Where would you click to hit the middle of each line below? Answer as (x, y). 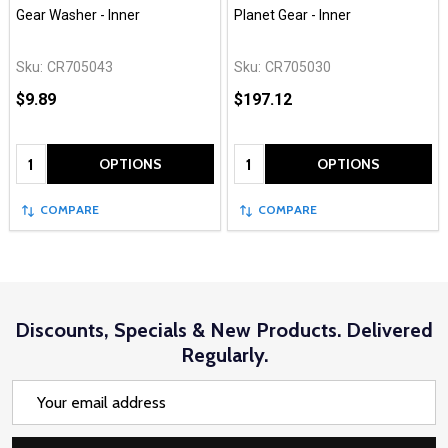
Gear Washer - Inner (78, 14)
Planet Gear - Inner (292, 14)
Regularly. (224, 355)
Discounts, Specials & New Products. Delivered (224, 330)
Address (40, 416)
